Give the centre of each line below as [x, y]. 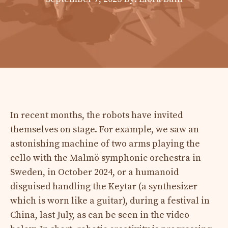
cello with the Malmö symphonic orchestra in [106, 158]
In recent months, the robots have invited [96, 115]
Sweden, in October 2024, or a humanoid [94, 172]
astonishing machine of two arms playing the [105, 144]
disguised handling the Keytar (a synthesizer [104, 186]
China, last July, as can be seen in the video [100, 215]
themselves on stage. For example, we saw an [105, 129]
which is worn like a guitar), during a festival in [110, 201]
